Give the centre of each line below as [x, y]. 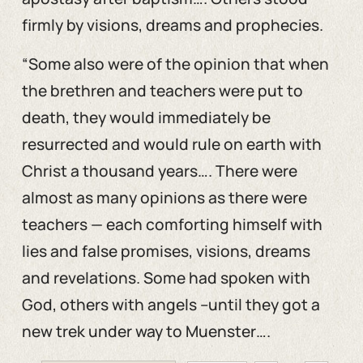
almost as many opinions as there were [164, 198]
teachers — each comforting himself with [172, 225]
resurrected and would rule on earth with [171, 145]
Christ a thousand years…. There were [159, 171]
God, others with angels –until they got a [171, 305]
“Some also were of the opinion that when [175, 64]
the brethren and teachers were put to [162, 91]
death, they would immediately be [146, 118]
